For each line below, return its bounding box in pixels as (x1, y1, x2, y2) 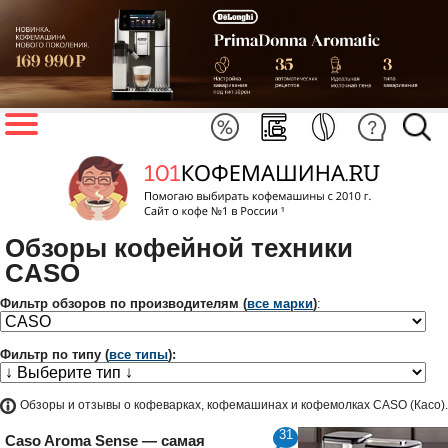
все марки (247, 295, 313, 311)
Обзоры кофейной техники (5, 232, 353, 263)
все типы (109, 346, 168, 362)
